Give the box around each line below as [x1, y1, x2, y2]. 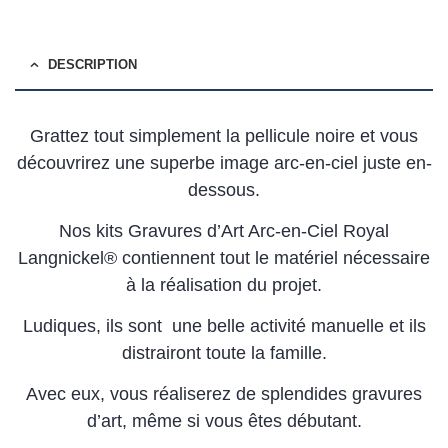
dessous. [188, 180, 260, 201]
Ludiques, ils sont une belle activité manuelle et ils [22, 316, 426, 337]
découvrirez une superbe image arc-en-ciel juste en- [16, 153, 432, 174]
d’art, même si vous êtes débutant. [86, 411, 362, 432]
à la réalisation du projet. [126, 275, 322, 296]
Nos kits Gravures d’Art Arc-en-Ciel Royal [59, 221, 389, 242]
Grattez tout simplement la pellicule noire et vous [30, 126, 418, 147]
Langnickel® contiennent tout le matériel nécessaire [18, 248, 430, 269]
